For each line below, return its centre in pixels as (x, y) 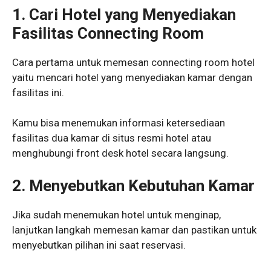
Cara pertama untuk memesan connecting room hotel (133, 62)
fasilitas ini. (38, 92)
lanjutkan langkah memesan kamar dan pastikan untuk (134, 230)
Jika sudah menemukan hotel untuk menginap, (116, 214)
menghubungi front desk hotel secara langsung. (120, 153)
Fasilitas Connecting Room (108, 33)
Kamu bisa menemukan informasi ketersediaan (119, 123)
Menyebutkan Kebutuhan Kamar (142, 185)
